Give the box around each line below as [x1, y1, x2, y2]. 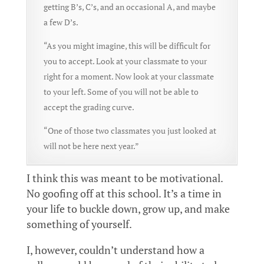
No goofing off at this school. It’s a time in [26, 187, 222, 201]
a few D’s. [43, 16, 78, 28]
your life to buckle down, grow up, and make [26, 202, 230, 216]
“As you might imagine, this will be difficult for [43, 40, 210, 52]
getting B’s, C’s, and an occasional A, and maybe [43, 1, 216, 13]
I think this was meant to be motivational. [26, 171, 223, 186]
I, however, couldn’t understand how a [26, 243, 204, 257]
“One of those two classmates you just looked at [43, 125, 216, 137]
